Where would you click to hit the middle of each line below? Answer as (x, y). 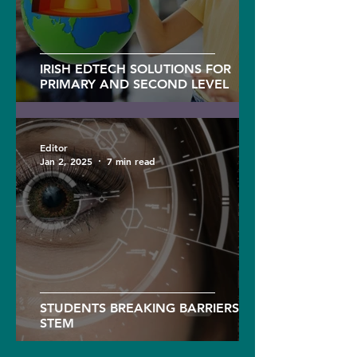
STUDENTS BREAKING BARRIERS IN (148, 308)
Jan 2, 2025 (66, 161)
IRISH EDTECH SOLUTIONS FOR (135, 69)
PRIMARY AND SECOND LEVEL (134, 84)
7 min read (131, 161)
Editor (54, 147)
